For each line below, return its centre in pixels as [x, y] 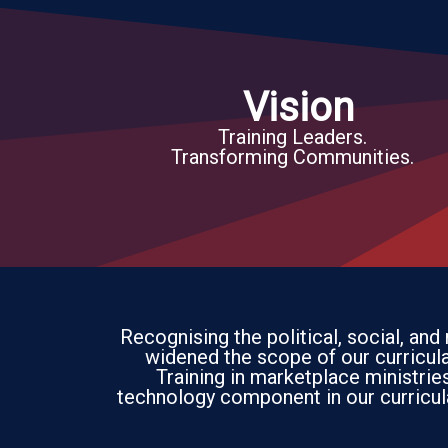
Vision [299, 107]
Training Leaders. [292, 137]
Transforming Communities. [292, 157]
